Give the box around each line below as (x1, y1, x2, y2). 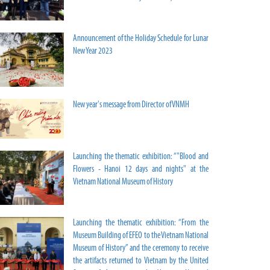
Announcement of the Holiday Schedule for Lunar (73, 34, 209, 44)
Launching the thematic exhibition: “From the (73, 218, 209, 228)
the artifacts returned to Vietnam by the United (73, 256, 209, 266)
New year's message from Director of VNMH (73, 101, 189, 110)
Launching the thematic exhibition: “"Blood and (73, 152, 209, 162)
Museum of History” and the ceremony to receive (73, 243, 209, 253)
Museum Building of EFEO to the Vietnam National (73, 231, 209, 240)
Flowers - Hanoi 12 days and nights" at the (73, 165, 209, 174)
